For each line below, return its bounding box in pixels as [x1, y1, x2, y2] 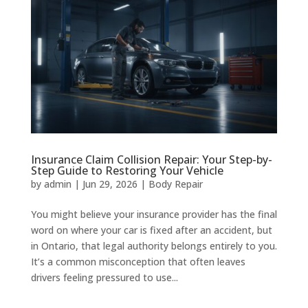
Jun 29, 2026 [82, 177, 137, 190]
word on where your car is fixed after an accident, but [30, 223, 272, 236]
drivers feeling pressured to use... [30, 270, 178, 284]
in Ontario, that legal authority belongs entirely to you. [30, 239, 277, 252]
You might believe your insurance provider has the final [30, 207, 277, 221]
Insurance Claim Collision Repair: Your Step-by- [30, 151, 272, 167]
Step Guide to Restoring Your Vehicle [30, 162, 223, 178]
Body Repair [148, 177, 203, 190]
